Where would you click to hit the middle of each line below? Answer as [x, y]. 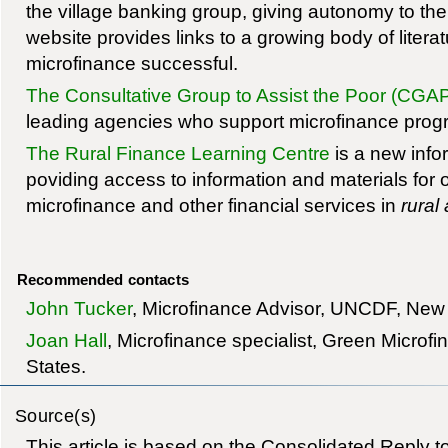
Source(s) [55, 415]
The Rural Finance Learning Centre [177, 152]
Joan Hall [66, 340]
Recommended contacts [102, 279]
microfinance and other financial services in [213, 204]
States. [55, 366]
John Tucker [78, 307]
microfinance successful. [131, 62]
